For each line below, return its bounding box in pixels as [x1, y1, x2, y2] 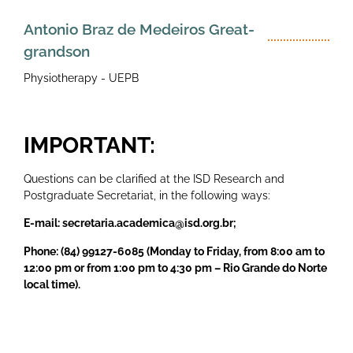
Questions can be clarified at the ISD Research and [24, 172, 284, 185]
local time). [24, 277, 80, 291]
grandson [24, 42, 90, 60]
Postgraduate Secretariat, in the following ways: [24, 188, 270, 202]
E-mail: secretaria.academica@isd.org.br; [24, 217, 236, 230]
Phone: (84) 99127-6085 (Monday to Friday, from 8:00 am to [24, 244, 325, 258]
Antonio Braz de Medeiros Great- [24, 20, 255, 38]
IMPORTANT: [24, 132, 155, 158]
